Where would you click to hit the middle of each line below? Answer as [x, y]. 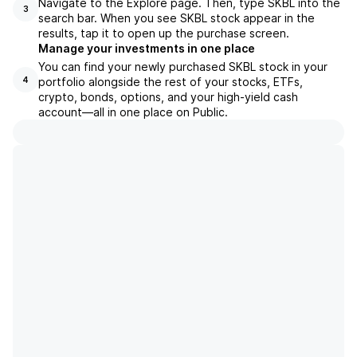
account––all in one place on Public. [133, 112]
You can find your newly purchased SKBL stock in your [183, 66]
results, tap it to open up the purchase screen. [164, 33]
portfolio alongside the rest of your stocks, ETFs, [171, 81]
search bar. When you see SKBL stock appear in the [177, 18]
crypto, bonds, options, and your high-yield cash [168, 96]
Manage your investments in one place [147, 48]
